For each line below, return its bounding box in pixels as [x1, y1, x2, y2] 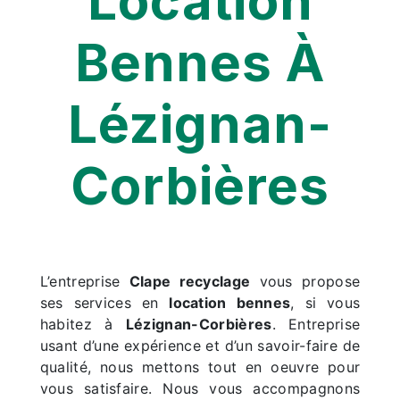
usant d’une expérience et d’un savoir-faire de [39, 336, 361, 354]
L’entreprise [39, 271, 129, 290]
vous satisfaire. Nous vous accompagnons [39, 379, 361, 397]
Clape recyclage [129, 271, 251, 290]
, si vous [290, 293, 361, 312]
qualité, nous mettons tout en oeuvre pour [39, 357, 361, 376]
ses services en [39, 293, 170, 312]
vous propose [250, 271, 361, 290]
